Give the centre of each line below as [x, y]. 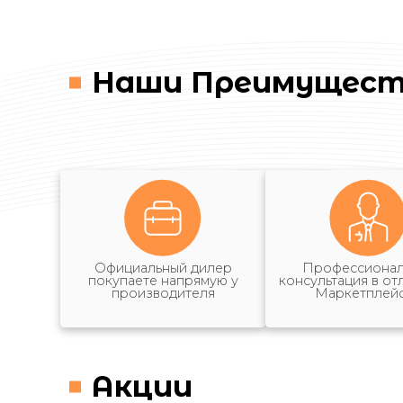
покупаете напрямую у [163, 281]
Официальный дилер [163, 269]
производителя [163, 294]
